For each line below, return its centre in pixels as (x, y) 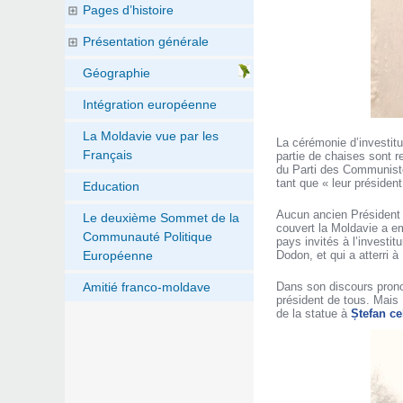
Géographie (116, 73)
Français (107, 155)
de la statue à (313, 313)
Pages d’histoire (128, 10)
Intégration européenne (150, 105)
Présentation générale (146, 42)
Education (111, 187)
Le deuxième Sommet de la (161, 218)
